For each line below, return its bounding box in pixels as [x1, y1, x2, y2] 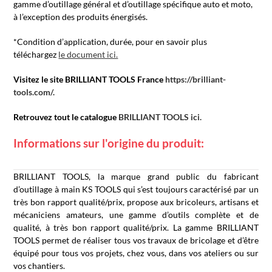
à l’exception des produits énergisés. [13, 12, 148, 22]
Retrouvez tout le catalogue [13, 112, 119, 122]
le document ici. [58, 49, 118, 59]
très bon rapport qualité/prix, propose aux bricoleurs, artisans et [13, 197, 259, 207]
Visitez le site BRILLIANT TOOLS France [13, 74, 166, 84]
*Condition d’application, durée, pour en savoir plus [13, 36, 208, 47]
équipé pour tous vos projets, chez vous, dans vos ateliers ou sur [13, 248, 259, 258]
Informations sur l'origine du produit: [13, 136, 205, 150]
